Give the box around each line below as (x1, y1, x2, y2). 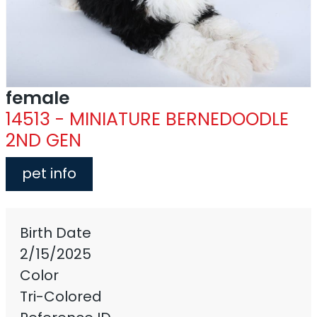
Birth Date (20, 222, 91, 243)
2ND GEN (6, 127, 81, 153)
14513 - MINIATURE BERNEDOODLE (6, 106, 289, 132)
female (6, 85, 69, 110)
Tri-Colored (20, 286, 102, 306)
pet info (22, 163, 76, 183)
